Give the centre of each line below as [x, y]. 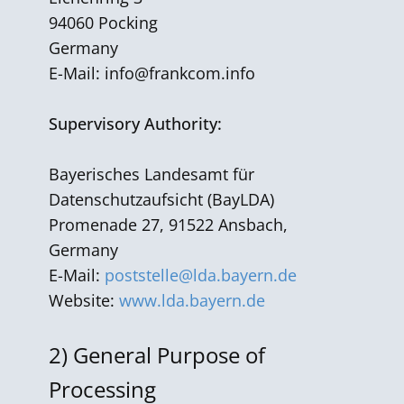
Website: [84, 300]
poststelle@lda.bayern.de [201, 275]
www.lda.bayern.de [192, 300]
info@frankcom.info [180, 73]
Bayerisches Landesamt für [151, 174]
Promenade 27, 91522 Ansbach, [168, 225]
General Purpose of [169, 355]
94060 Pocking [103, 23]
